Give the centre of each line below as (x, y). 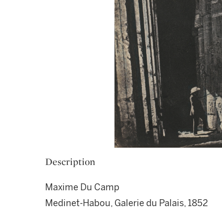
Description (70, 162)
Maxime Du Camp (82, 187)
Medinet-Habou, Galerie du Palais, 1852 (127, 203)
